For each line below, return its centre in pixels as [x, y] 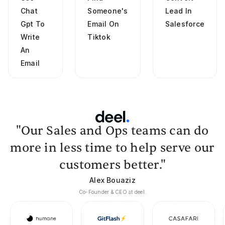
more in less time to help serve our [113, 148]
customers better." [113, 165]
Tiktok [99, 37]
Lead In [179, 11]
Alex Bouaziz [113, 180]
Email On [103, 24]
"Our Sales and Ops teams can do [113, 131]
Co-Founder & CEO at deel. [113, 192]
